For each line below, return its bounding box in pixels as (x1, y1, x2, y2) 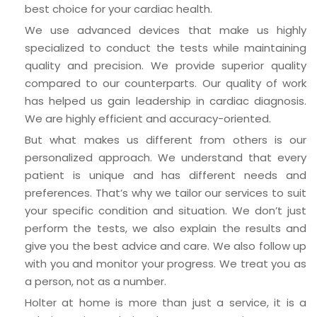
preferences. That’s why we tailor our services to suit (25, 185, 306, 201)
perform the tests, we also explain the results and (25, 221, 306, 236)
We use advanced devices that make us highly (25, 23, 306, 38)
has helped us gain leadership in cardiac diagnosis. (25, 93, 306, 109)
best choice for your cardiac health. (25, 1, 212, 17)
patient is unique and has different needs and (25, 168, 306, 183)
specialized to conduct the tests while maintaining (25, 40, 306, 56)
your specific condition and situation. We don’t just (25, 203, 306, 219)
